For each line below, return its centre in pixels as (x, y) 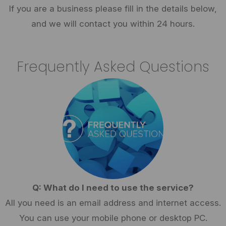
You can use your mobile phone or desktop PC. (113, 218)
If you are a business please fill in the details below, (113, 9)
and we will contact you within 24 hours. (113, 24)
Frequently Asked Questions (113, 67)
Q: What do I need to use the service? (113, 188)
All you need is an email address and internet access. (113, 203)
